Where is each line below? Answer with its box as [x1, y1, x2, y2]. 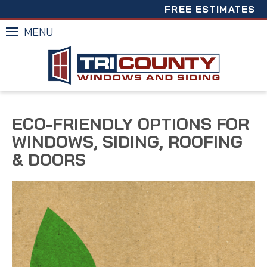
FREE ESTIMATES [164, 3, 255, 15]
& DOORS [12, 149, 86, 170]
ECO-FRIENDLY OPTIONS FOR [12, 113, 249, 134]
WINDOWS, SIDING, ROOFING [12, 131, 243, 152]
